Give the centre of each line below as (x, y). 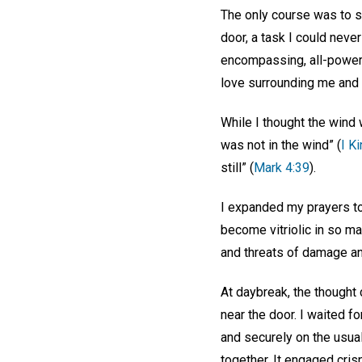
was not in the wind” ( (281, 145)
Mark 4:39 (282, 168)
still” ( (237, 168)
